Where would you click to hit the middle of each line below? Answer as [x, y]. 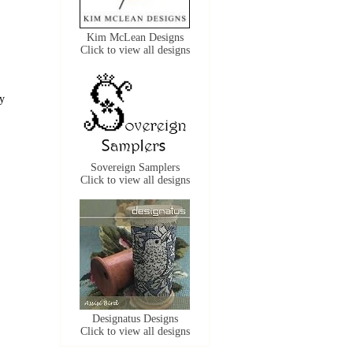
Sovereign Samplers [135, 167]
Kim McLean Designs [135, 37]
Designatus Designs [135, 319]
